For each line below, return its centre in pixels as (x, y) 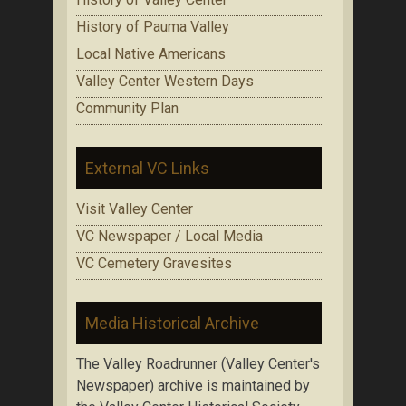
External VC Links (147, 168)
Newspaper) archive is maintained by (193, 385)
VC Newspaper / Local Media (169, 236)
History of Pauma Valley (153, 26)
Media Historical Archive (172, 323)
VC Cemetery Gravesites (154, 263)
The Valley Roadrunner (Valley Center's (198, 363)
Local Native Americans (151, 53)
